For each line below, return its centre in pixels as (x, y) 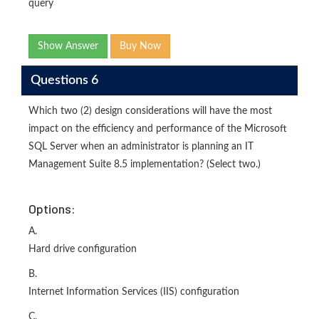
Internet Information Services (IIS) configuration (134, 292)
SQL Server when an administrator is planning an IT (141, 147)
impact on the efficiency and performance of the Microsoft (158, 129)
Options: (52, 209)
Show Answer (68, 46)
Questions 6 (64, 80)
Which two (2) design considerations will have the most (150, 111)
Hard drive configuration (83, 249)
